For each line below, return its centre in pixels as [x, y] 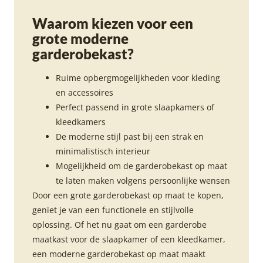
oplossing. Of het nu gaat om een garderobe [119, 225]
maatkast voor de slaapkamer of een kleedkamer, [129, 240]
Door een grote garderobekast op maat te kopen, [128, 195]
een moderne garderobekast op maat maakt [119, 254]
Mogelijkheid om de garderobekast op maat [141, 166]
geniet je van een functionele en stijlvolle [113, 210]
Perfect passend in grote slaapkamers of [135, 107]
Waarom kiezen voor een [113, 23]
